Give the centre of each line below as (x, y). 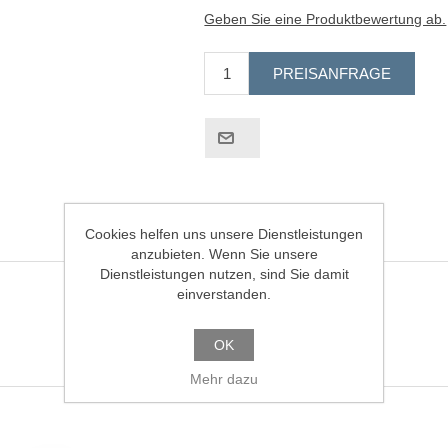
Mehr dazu (224, 379)
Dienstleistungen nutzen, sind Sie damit (224, 274)
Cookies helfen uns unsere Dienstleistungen (224, 234)
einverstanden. (224, 294)
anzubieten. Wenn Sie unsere (224, 254)
